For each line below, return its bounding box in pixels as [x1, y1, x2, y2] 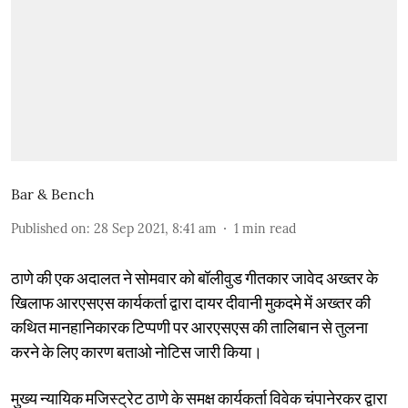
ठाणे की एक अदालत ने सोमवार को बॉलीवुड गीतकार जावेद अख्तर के [11, 267, 378, 288]
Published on [11, 219, 87, 237]
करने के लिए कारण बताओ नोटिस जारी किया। [11, 341, 262, 362]
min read [242, 219, 296, 237]
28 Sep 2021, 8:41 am [94, 219, 217, 237]
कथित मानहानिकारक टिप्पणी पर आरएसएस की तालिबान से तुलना [11, 316, 368, 337]
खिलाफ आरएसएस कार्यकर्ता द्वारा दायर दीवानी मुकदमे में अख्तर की [11, 291, 371, 312]
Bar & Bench [11, 184, 95, 203]
